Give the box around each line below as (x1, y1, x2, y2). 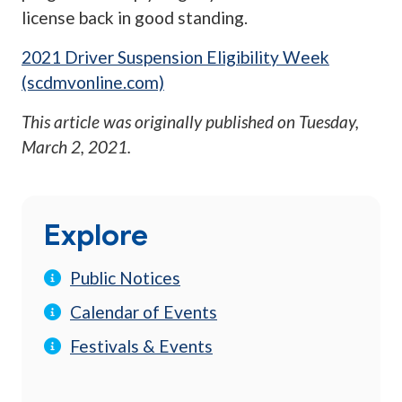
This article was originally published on (22, 111, 299, 133)
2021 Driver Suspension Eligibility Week (22, 47, 329, 68)
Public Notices (70, 267, 180, 289)
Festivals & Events (70, 336, 213, 357)
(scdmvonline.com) (22, 72, 164, 93)
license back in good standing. (22, 7, 251, 29)
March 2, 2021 (22, 136, 127, 158)
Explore (43, 216, 148, 254)
